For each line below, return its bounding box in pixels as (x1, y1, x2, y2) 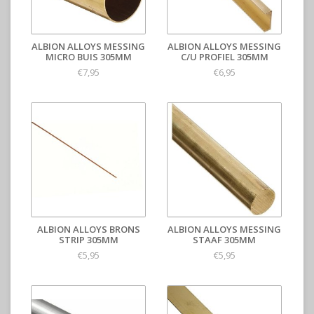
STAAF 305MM (193, 233, 256, 246)
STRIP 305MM (58, 233, 118, 246)
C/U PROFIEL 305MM (180, 50, 268, 63)
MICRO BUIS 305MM (45, 50, 132, 63)
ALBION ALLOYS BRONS (36, 223, 140, 235)
